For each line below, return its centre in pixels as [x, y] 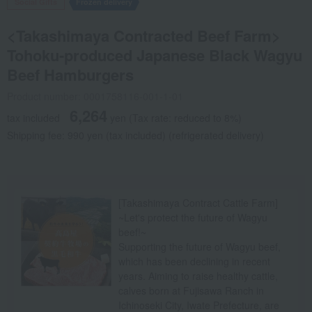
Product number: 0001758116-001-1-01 [95, 96]
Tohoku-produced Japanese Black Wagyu [155, 55]
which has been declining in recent [194, 262]
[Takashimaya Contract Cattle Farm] [198, 203]
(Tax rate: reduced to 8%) [185, 118]
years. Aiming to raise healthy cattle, [198, 276]
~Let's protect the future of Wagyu [193, 218]
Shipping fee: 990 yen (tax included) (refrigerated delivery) [135, 135]
